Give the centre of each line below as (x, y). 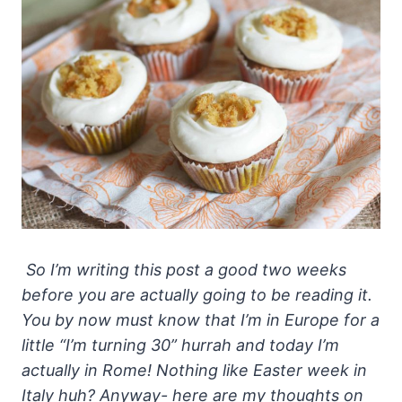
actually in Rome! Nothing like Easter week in (194, 371)
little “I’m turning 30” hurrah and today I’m (180, 345)
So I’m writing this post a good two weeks (184, 270)
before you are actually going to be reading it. (197, 295)
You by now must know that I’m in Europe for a (201, 320)
